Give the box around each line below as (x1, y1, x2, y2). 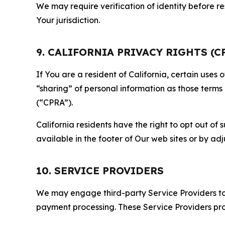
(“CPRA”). (36, 97, 73, 107)
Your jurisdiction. (36, 15, 100, 25)
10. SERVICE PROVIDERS (36, 164, 164, 177)
